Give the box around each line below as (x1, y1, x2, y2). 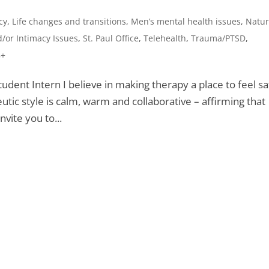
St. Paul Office (83, 32, 139, 44)
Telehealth (144, 32, 187, 44)
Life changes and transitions (12, 15, 127, 27)
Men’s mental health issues (131, 15, 241, 27)
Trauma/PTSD (191, 32, 246, 44)
